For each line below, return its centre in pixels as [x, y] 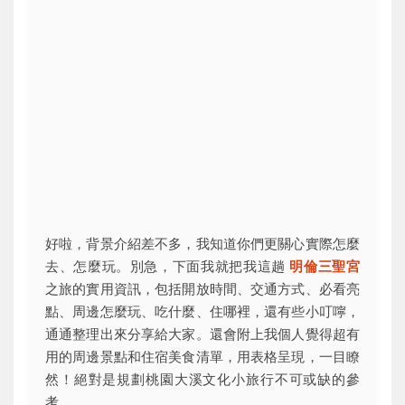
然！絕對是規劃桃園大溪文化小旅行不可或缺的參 [202, 380]
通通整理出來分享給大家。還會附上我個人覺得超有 [202, 334]
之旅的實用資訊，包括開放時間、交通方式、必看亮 [202, 289]
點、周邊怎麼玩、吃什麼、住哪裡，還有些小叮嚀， [202, 312]
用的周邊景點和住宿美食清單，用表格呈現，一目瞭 [202, 357]
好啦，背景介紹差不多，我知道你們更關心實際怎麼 [202, 244]
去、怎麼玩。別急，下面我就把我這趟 [168, 267]
